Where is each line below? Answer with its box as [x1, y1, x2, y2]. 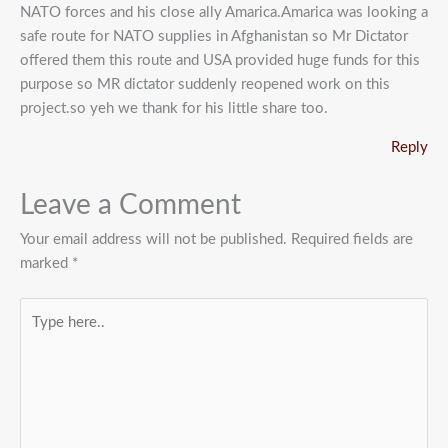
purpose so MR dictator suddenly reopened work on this [20, 77, 390, 93]
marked [20, 255, 72, 271]
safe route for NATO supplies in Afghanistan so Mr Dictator [20, 29, 408, 45]
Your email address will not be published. [20, 231, 287, 247]
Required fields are [291, 231, 413, 247]
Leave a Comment [20, 191, 241, 219]
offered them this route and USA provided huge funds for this [20, 53, 420, 69]
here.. [19, 325, 56, 341]
